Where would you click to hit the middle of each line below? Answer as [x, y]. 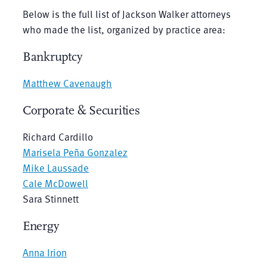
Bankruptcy [52, 57]
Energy [41, 226]
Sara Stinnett [50, 198]
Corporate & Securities [81, 110]
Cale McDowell [55, 183]
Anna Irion [44, 252]
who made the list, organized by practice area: [124, 29]
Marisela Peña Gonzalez [75, 152]
